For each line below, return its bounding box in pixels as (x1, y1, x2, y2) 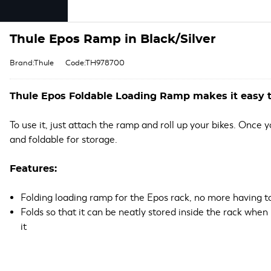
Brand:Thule (10, 58, 54, 68)
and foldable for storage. (10, 134, 117, 146)
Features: (10, 164, 57, 174)
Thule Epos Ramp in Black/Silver (10, 33, 216, 45)
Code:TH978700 (65, 58, 125, 68)
